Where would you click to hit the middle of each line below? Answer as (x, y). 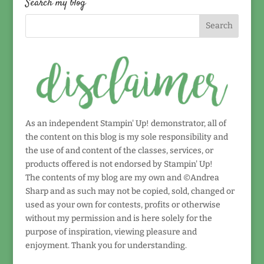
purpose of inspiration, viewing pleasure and (111, 232)
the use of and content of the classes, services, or (119, 151)
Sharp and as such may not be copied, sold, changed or (130, 192)
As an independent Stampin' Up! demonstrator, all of (126, 124)
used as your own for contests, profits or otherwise (123, 205)
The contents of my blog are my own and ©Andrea (122, 178)
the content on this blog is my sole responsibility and (126, 137)
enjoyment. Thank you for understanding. (106, 246)
